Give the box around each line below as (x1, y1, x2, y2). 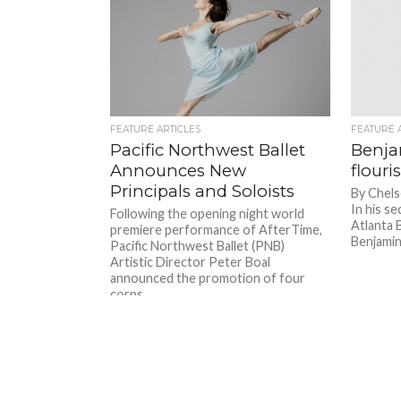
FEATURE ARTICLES (110, 123, 201, 135)
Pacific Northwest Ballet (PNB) (110, 237, 286, 253)
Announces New (110, 159, 247, 181)
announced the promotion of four (110, 269, 306, 286)
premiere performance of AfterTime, (110, 221, 323, 237)
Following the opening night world (110, 205, 305, 221)
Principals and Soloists (110, 180, 295, 201)
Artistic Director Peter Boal (110, 253, 271, 269)
